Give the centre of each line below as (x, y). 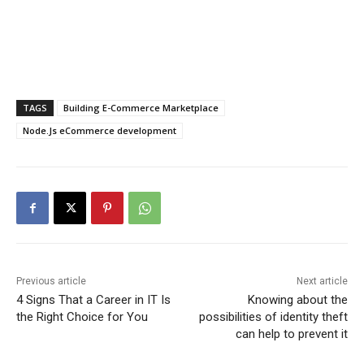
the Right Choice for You (82, 317)
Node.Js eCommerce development (100, 131)
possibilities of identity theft (273, 317)
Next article (322, 282)
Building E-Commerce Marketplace (141, 108)
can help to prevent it (291, 334)
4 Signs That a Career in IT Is (93, 300)
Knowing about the (297, 300)
